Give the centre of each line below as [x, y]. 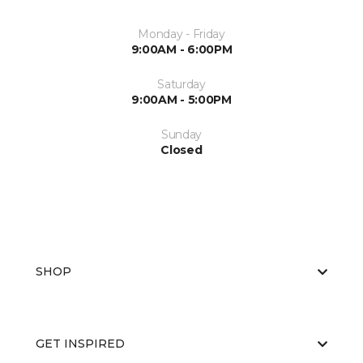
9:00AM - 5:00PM [181, 100]
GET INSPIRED [80, 344]
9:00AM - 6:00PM [181, 49]
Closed [181, 150]
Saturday [181, 84]
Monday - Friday [181, 34]
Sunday [181, 135]
